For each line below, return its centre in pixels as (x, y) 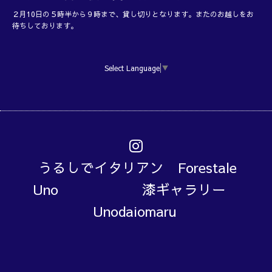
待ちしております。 (45, 26)
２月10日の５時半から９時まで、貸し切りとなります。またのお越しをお (133, 14)
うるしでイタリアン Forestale (137, 167)
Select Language (132, 68)
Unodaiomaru (135, 211)
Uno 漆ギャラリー (136, 189)
